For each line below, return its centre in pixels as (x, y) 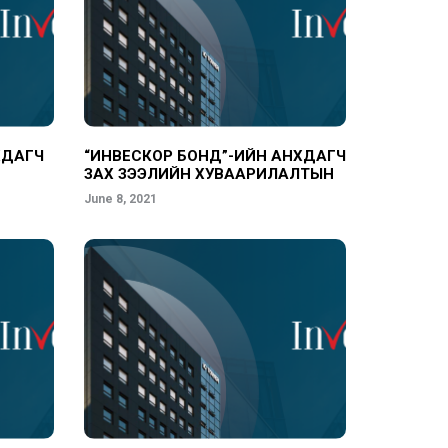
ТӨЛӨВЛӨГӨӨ (109, 192)
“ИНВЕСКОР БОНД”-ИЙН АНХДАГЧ (214, 156)
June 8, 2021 (120, 199)
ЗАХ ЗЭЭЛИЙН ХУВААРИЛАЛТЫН (208, 174)
